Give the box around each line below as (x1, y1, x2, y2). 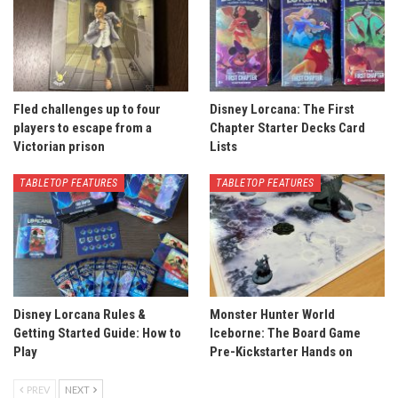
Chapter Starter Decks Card (210, 120, 365, 137)
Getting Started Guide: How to (13, 325, 181, 342)
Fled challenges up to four (13, 101, 161, 118)
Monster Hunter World (210, 306, 335, 323)
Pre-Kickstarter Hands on (210, 344, 353, 361)
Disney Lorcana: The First (210, 101, 354, 118)
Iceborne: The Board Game (210, 325, 361, 342)
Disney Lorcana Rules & (13, 306, 146, 323)
